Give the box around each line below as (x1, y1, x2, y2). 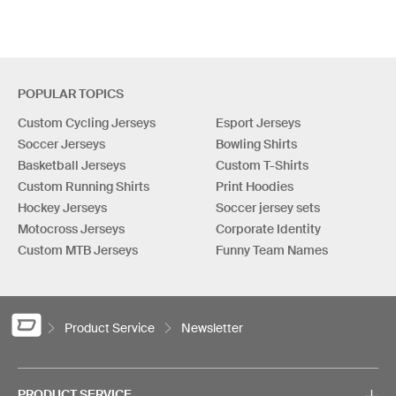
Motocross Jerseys (18, 221, 125, 236)
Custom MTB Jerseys (18, 242, 138, 257)
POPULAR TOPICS (18, 86, 124, 101)
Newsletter (181, 320, 243, 335)
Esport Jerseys (216, 115, 301, 130)
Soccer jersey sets (216, 200, 320, 215)
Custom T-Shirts (216, 157, 308, 172)
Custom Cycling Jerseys (18, 115, 156, 130)
